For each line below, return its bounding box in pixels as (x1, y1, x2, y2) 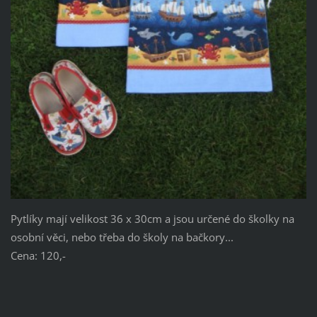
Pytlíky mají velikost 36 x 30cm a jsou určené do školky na (10, 212, 294, 226)
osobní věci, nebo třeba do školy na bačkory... (10, 230, 234, 245)
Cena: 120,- (10, 248, 66, 263)
